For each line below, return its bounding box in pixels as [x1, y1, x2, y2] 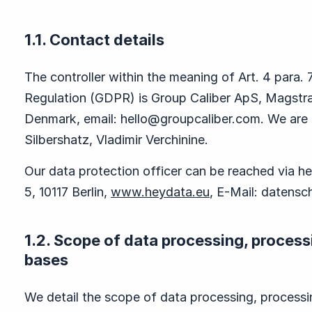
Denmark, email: [24, 111, 120, 126]
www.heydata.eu [111, 185, 210, 199]
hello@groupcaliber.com [120, 111, 260, 126]
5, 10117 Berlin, [24, 185, 111, 199]
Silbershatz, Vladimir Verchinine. [24, 132, 208, 147]
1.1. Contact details [24, 31, 164, 49]
